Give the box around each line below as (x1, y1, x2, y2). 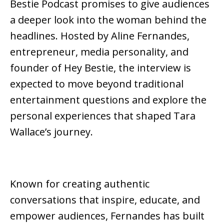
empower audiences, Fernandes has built (10, 209, 204, 223)
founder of (10, 61, 64, 75)
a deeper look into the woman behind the (10, 13, 206, 27)
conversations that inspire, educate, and (10, 193, 200, 207)
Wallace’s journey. (10, 125, 93, 139)
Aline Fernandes (111, 29, 187, 43)
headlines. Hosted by (10, 29, 111, 43)
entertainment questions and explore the (10, 93, 206, 107)
